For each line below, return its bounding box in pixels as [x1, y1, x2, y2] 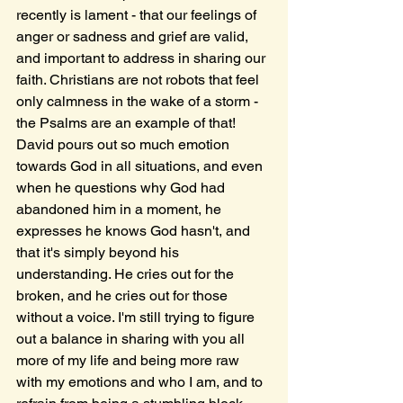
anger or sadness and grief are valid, [16, 28, 252, 45]
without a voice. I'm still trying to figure [16, 309, 258, 326]
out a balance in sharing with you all [16, 330, 248, 347]
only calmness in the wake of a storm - [16, 93, 262, 110]
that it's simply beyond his [16, 244, 183, 261]
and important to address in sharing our [16, 49, 269, 67]
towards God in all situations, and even [16, 157, 266, 175]
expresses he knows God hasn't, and [16, 222, 254, 239]
